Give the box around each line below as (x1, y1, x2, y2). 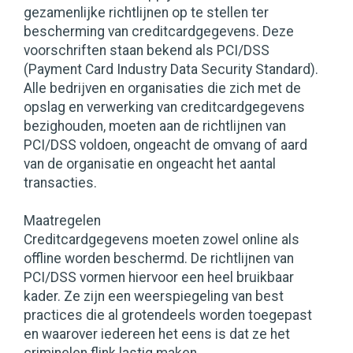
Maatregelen (24, 213, 101, 229)
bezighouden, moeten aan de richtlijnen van (24, 118, 286, 135)
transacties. (24, 175, 97, 191)
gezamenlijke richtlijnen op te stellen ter (24, 5, 269, 21)
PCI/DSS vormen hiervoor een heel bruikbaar (24, 269, 294, 286)
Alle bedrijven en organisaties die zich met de (24, 80, 301, 97)
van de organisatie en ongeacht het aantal (24, 156, 276, 173)
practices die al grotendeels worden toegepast (24, 307, 312, 324)
